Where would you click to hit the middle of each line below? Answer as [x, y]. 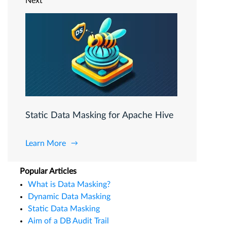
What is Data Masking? [69, 184]
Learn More [46, 143]
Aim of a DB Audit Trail [68, 221]
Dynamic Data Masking [69, 196]
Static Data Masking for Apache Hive [100, 115]
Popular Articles [48, 171]
